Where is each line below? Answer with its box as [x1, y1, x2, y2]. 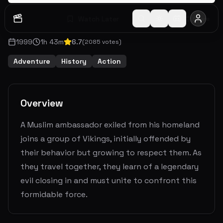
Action [98, 57, 121, 66]
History [61, 57, 87, 66]
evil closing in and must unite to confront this [20, 175, 197, 186]
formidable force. [20, 189, 88, 200]
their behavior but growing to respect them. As [20, 147, 202, 158]
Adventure [13, 57, 50, 66]
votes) [101, 38, 121, 46]
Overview [20, 97, 63, 110]
